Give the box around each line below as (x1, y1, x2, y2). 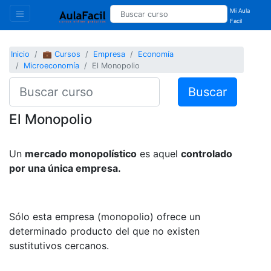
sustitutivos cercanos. (9, 239, 109, 252)
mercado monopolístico (25, 147, 137, 160)
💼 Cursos (42, 50, 81, 59)
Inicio (11, 50, 30, 59)
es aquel (137, 147, 181, 160)
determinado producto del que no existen (9, 224, 200, 237)
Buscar (188, 84, 227, 99)
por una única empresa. (9, 162, 121, 174)
